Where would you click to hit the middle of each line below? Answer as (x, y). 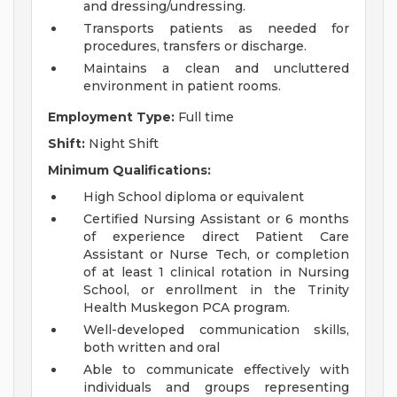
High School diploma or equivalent (194, 197)
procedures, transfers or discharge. (195, 47)
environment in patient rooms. (182, 86)
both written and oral (152, 348)
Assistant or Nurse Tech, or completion (216, 255)
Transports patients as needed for (216, 29)
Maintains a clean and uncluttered (216, 69)
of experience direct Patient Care (216, 237)
